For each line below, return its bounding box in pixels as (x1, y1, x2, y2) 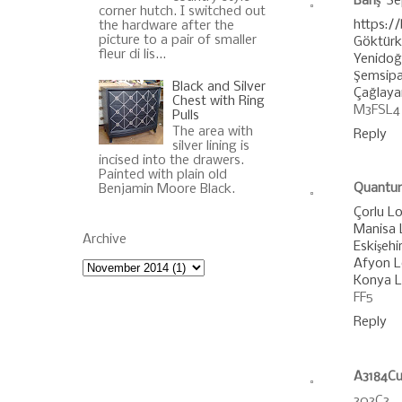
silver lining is (172, 139, 250, 154)
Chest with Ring (172, 93, 266, 109)
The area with (172, 125, 254, 140)
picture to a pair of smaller (98, 32, 257, 48)
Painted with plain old (98, 168, 227, 183)
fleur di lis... (98, 47, 166, 62)
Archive (83, 232, 127, 248)
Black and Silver (172, 79, 267, 94)
